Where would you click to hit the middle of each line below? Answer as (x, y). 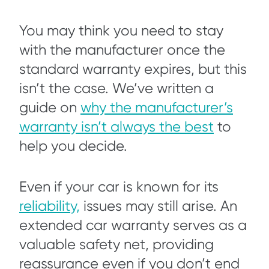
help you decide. (77, 146)
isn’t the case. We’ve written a (116, 89)
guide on (50, 108)
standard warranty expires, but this (133, 69)
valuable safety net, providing (116, 245)
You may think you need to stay (121, 31)
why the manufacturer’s (157, 108)
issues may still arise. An (159, 206)
